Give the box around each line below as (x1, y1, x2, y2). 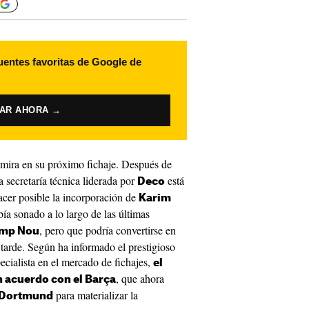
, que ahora (116, 271, 164, 286)
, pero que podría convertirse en (39, 223, 176, 237)
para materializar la (53, 288, 138, 302)
